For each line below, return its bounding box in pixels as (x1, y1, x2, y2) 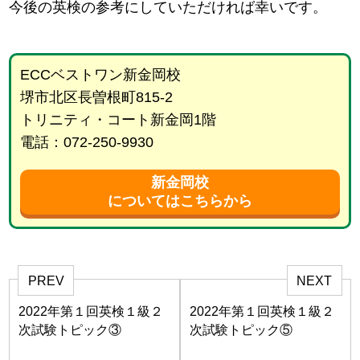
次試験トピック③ (18, 322, 122, 337)
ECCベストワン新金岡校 (19, 67, 181, 84)
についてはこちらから (108, 193, 252, 210)
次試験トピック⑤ (190, 322, 293, 337)
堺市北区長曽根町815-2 (19, 89, 173, 106)
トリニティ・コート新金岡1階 (19, 112, 216, 129)
